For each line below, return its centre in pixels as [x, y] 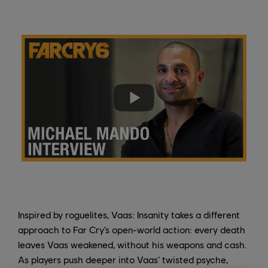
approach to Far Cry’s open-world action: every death [132, 229]
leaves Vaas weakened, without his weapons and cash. [133, 244]
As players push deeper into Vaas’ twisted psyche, [123, 259]
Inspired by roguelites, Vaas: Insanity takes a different [129, 214]
